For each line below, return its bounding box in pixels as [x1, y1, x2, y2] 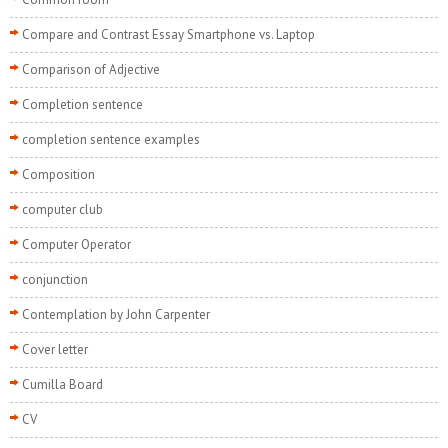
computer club [22, 201, 103, 219]
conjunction [22, 271, 88, 289]
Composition [22, 166, 95, 184]
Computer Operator [22, 236, 131, 254]
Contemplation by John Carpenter [22, 306, 210, 324]
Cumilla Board [22, 376, 103, 394]
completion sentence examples [22, 131, 200, 149]
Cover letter [22, 341, 88, 359]
